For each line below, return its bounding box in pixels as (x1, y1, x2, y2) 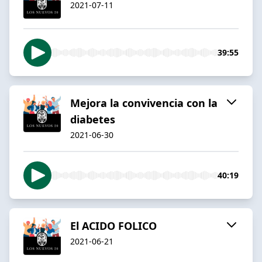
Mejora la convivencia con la (70, 95, 218, 110)
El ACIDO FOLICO (70, 218, 157, 233)
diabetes (70, 112, 115, 126)
